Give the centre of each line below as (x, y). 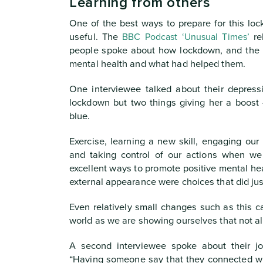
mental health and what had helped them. (157, 64)
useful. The (96, 37)
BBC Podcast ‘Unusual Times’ (186, 37)
